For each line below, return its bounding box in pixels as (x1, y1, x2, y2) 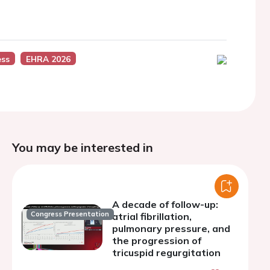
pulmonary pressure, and (112, 222, 230, 234)
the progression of (112, 234, 201, 246)
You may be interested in (12, 140, 153, 155)
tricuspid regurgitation (112, 246, 221, 259)
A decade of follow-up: (112, 198, 218, 210)
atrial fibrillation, (112, 210, 192, 222)
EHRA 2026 (25, 54, 71, 64)
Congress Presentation (31, 210, 110, 219)
